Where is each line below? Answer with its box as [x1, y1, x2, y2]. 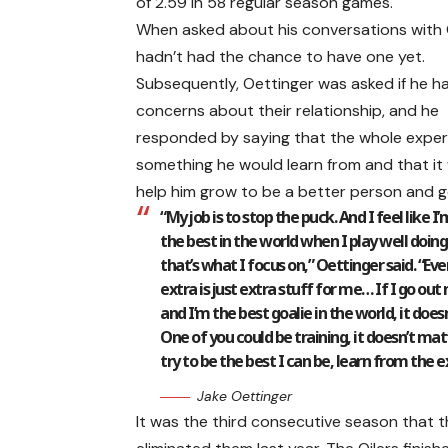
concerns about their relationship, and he [136, 100, 440, 122]
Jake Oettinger [197, 387, 293, 406]
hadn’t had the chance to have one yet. [136, 46, 426, 68]
